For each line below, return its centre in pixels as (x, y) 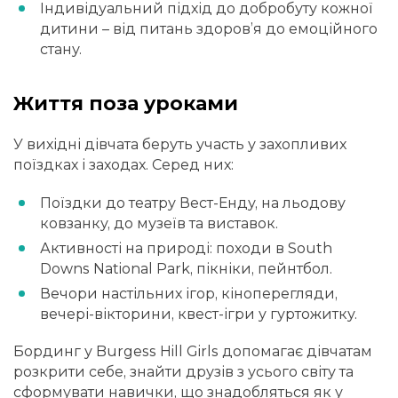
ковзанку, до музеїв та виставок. (159, 223)
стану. (61, 49)
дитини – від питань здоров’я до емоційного (209, 28)
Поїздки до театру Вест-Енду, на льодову (193, 203)
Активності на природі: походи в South (186, 248)
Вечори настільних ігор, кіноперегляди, (189, 293)
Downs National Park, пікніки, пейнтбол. (186, 268)
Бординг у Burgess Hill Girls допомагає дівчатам (193, 351)
